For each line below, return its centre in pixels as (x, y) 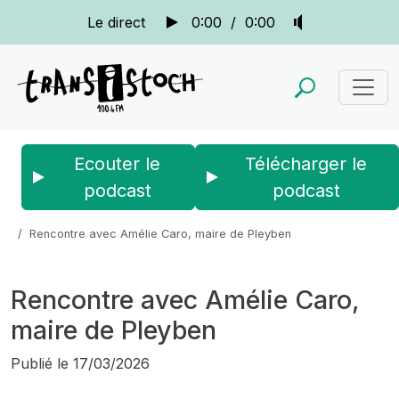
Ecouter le (117, 164)
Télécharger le (306, 164)
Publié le (40, 363)
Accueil (31, 217)
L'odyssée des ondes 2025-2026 (212, 217)
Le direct (116, 22)
